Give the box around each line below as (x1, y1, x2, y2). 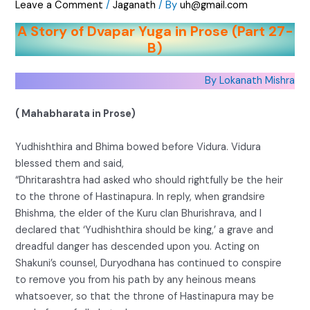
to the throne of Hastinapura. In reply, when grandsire (15, 190, 266, 203)
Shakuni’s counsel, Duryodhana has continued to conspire (15, 256, 282, 270)
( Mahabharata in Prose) (15, 107, 136, 120)
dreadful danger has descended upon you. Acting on (15, 239, 260, 253)
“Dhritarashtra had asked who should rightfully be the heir (15, 173, 284, 187)
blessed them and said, (15, 156, 125, 170)
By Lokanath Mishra (204, 73, 295, 87)
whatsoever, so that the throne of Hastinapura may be (15, 289, 275, 303)
